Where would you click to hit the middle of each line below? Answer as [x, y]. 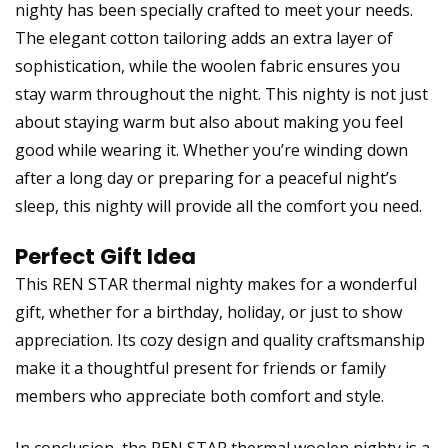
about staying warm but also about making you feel [209, 121]
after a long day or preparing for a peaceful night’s [206, 177]
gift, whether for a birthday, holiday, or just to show [208, 311]
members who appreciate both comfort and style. [199, 395]
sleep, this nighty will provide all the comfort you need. [218, 205]
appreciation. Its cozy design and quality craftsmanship [220, 339]
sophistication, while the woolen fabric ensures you [207, 65]
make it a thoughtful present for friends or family [200, 367]
